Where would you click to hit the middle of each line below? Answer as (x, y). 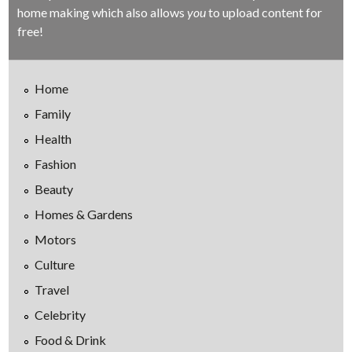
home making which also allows (102, 12)
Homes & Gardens (84, 214)
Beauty (54, 189)
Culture (55, 264)
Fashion (56, 163)
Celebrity (60, 314)
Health (53, 138)
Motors (56, 239)
